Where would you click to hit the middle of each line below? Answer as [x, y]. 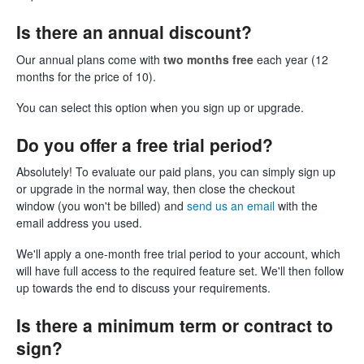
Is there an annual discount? [134, 31]
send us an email [231, 206]
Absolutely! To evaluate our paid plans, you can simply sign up [176, 172]
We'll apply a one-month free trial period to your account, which [178, 254]
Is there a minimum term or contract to [175, 325]
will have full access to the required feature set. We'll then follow [180, 271]
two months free [210, 59]
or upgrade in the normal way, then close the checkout [156, 189]
